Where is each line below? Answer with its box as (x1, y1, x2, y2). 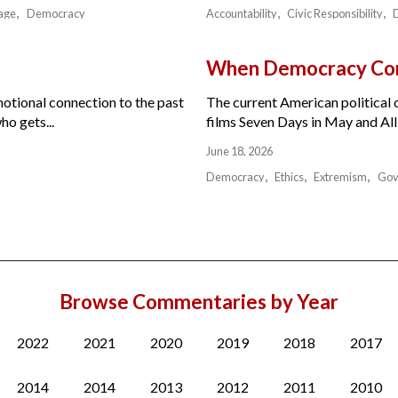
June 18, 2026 (206, 143, 273, 158)
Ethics (275, 169, 305, 184)
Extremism (314, 169, 368, 184)
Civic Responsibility (287, 5, 384, 20)
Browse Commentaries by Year (60, 289, 338, 314)
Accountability (206, 5, 277, 20)
